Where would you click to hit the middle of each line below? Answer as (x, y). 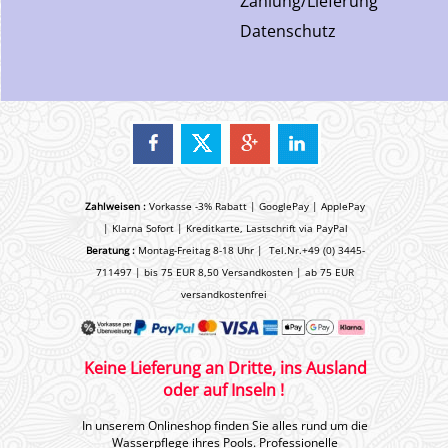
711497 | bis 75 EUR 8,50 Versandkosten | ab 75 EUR (225, 272)
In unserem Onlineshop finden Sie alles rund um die (225, 425)
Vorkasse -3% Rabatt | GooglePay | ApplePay (257, 206)
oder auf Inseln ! (223, 390)
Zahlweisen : (117, 206)
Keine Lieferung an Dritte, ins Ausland (225, 368)
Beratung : (110, 250)
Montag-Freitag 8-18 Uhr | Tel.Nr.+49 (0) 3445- (249, 250)
